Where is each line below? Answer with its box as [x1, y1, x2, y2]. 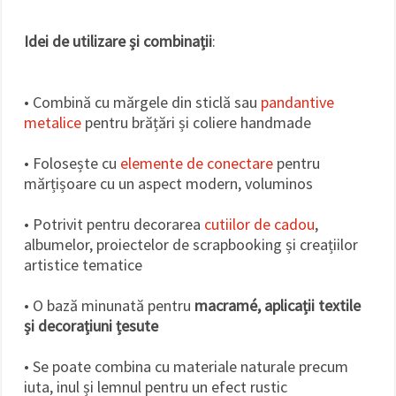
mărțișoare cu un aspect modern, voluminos [24, 172, 313, 194]
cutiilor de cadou [204, 213, 315, 234]
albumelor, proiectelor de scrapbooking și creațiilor [24, 233, 358, 255]
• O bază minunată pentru [24, 294, 194, 316]
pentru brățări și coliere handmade [81, 111, 311, 133]
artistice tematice [24, 254, 142, 275]
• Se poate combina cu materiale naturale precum [24, 355, 348, 377]
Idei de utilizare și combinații [24, 30, 212, 51]
